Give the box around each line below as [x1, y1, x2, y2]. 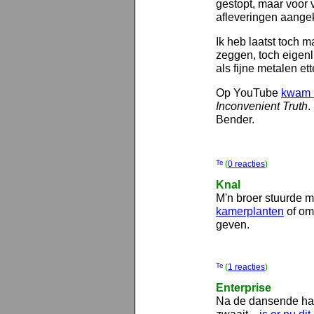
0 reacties [228, 159, 265, 170]
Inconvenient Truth [216, 100, 308, 113]
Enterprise [216, 281, 271, 294]
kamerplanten [216, 205, 284, 218]
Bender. [216, 113, 254, 126]
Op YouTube [216, 86, 281, 100]
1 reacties [228, 262, 265, 273]
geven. [216, 218, 250, 231]
